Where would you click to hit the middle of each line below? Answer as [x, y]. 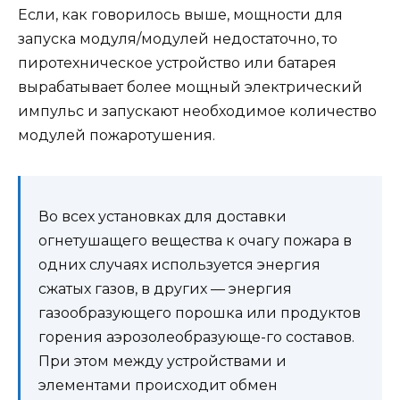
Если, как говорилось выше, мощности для [180, 15]
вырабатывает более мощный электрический [190, 87]
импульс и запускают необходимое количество [197, 112]
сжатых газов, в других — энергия [165, 289]
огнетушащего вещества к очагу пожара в [195, 241]
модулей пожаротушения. [117, 136]
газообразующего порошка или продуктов [200, 313]
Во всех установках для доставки [162, 217]
